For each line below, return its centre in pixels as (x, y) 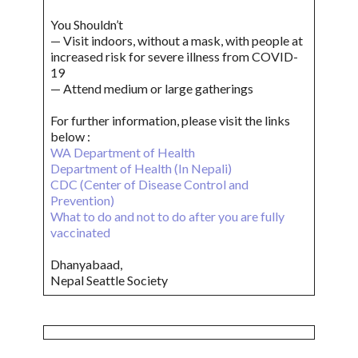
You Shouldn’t (87, 25)
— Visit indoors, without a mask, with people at (177, 41)
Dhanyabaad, (88, 265)
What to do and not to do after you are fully (167, 217)
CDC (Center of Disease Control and (149, 185)
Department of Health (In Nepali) (141, 169)
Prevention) (82, 201)
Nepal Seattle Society (109, 280)
